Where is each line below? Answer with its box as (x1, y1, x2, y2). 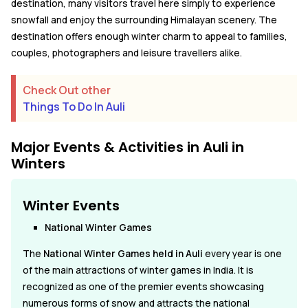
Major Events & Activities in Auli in (11, 137, 244, 157)
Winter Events (23, 195, 120, 215)
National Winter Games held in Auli (43, 247, 205, 260)
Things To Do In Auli (23, 98, 125, 114)
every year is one (205, 247, 282, 260)
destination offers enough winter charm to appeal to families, (11, 30, 287, 43)
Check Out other (23, 82, 111, 98)
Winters (11, 153, 65, 173)
